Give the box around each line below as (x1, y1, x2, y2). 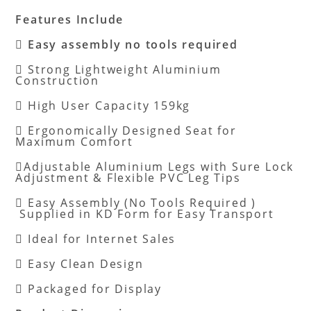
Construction (15, 73, 100, 89)
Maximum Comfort (15, 134, 133, 150)
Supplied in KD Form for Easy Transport (15, 206, 274, 222)
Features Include (15, 12, 124, 28)
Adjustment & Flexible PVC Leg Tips (15, 170, 241, 186)
